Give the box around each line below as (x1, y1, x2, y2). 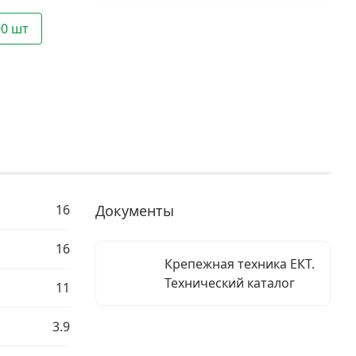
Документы (95, 201, 174, 220)
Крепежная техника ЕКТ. (164, 255, 315, 273)
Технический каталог (164, 274, 295, 292)
